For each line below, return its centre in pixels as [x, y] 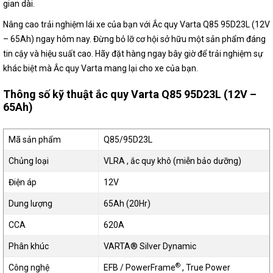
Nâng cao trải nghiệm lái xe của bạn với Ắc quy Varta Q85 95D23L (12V [136, 24]
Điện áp [23, 182]
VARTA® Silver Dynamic [150, 246]
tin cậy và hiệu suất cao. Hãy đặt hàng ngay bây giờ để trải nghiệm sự [133, 54]
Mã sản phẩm [35, 140]
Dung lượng [30, 204]
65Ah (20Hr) [127, 204]
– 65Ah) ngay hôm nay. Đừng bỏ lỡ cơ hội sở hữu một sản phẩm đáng [134, 39]
